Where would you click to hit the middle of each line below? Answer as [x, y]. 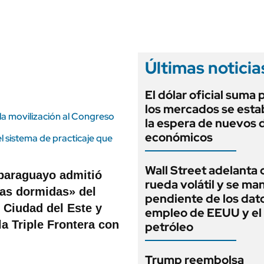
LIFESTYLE [65, 8]
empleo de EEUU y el [203, 213]
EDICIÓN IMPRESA [223, 20]
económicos [179, 137]
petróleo [169, 227]
